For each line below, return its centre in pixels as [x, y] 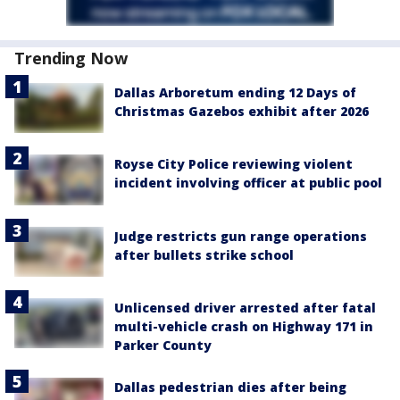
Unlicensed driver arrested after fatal [245, 307]
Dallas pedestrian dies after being [230, 387]
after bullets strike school [204, 254]
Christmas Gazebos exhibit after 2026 [242, 112]
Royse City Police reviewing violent [233, 164]
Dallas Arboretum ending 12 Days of [235, 93]
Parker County [163, 345]
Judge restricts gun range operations [241, 236]
